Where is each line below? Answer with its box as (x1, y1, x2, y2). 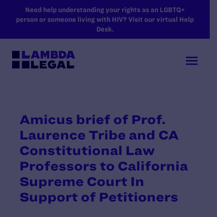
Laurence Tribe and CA (19, 127, 179, 142)
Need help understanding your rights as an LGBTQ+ (25, 6, 185, 14)
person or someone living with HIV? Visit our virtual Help (16, 15, 194, 23)
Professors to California (19, 158, 188, 173)
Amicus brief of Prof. (19, 112, 166, 126)
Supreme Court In (19, 174, 144, 188)
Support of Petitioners (19, 189, 178, 204)
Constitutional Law (19, 143, 155, 157)
